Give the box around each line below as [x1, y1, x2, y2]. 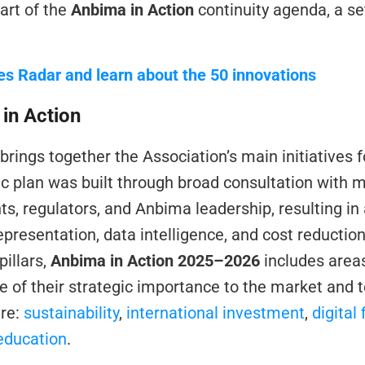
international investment [126, 303, 305, 323]
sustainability [24, 303, 119, 323]
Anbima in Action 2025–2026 [51, 251, 260, 270]
